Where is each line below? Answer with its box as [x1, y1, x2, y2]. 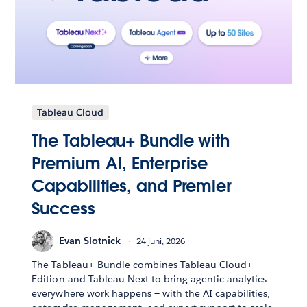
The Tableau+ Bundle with [32, 130, 230, 151]
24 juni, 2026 [136, 235, 186, 247]
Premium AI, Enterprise [32, 152, 208, 174]
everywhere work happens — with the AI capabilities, [32, 286, 271, 299]
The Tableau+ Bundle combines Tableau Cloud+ [32, 258, 254, 271]
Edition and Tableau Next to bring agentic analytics [32, 272, 267, 285]
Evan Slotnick [59, 234, 121, 247]
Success [32, 197, 95, 219]
